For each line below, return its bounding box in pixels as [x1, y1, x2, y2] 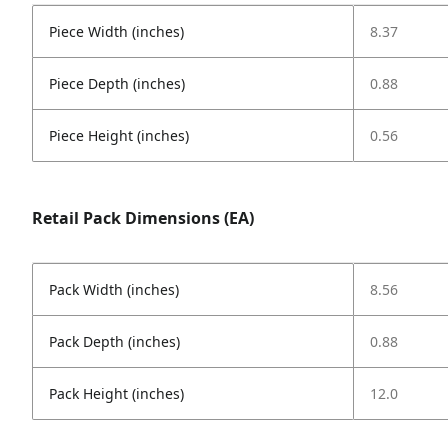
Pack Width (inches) [49, 280, 179, 299]
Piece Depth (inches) [49, 74, 185, 93]
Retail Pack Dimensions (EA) [32, 207, 254, 229]
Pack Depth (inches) [49, 332, 180, 351]
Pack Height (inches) [49, 384, 184, 403]
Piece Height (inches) [49, 126, 189, 145]
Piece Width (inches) [49, 22, 184, 41]
